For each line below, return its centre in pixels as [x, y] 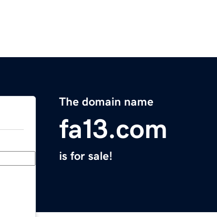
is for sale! [86, 156]
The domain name [106, 102]
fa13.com [113, 129]
